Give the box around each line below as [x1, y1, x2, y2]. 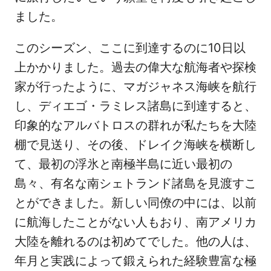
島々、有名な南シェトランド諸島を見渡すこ [15, 176, 256, 191]
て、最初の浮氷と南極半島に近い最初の [15, 157, 232, 172]
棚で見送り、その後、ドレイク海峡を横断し [15, 137, 256, 152]
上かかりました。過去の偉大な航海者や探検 [15, 60, 256, 75]
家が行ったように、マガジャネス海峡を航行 [15, 79, 256, 94]
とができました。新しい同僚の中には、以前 [15, 195, 256, 211]
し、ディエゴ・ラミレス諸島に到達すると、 [15, 99, 256, 114]
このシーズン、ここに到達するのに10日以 [15, 41, 246, 56]
